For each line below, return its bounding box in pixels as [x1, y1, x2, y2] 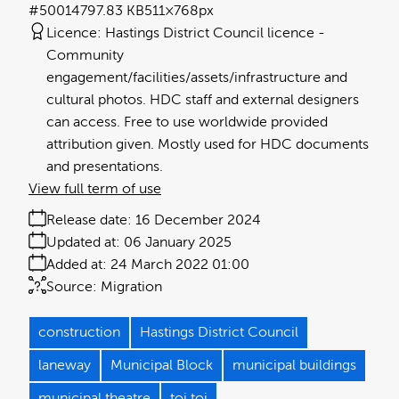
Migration [101, 279, 162, 296]
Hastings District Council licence [105, 25, 314, 42]
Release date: [46, 212, 132, 229]
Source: [46, 279, 97, 296]
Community [46, 47, 124, 64]
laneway [38, 357, 91, 374]
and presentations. [46, 159, 163, 175]
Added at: [46, 256, 107, 273]
